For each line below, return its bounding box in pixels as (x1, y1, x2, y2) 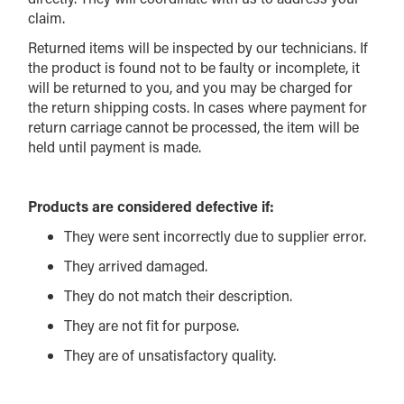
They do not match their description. (64, 286, 293, 305)
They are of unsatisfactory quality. (64, 345, 277, 364)
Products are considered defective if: (28, 197, 275, 216)
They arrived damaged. (64, 256, 208, 275)
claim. (28, 8, 66, 27)
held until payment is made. (28, 137, 202, 156)
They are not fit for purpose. (64, 316, 240, 335)
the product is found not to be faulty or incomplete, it (28, 58, 361, 77)
